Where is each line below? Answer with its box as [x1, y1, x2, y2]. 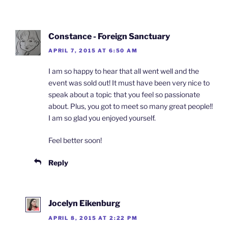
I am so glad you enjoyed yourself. [48, 113, 156, 123]
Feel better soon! [48, 136, 102, 145]
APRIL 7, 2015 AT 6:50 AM [48, 47, 138, 54]
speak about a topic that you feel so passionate [48, 90, 200, 99]
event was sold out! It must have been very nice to [48, 78, 210, 88]
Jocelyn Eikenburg [48, 198, 120, 209]
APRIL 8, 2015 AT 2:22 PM [48, 214, 138, 221]
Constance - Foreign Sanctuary [48, 31, 170, 41]
